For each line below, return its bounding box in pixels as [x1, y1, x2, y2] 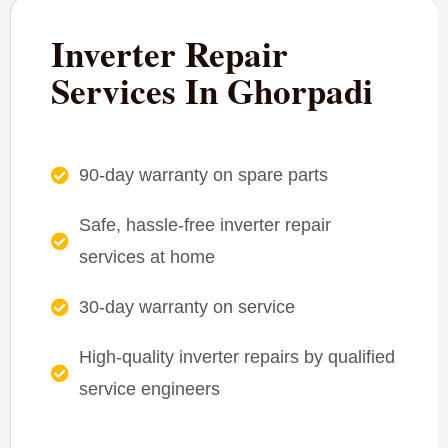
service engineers [78, 378, 220, 399]
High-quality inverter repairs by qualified [78, 346, 395, 367]
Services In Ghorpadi [51, 64, 373, 116]
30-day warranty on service [78, 296, 295, 317]
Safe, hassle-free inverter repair [78, 214, 331, 235]
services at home [78, 246, 215, 267]
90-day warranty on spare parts [78, 164, 328, 185]
